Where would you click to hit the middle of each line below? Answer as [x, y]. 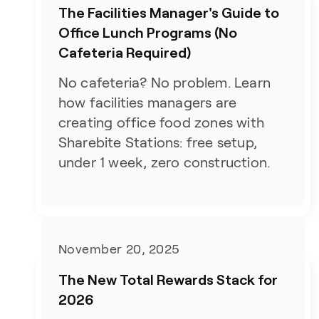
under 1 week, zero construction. [164, 162]
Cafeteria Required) [124, 52]
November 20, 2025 [119, 249]
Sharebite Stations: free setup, [157, 142]
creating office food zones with [161, 122]
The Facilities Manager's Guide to [168, 12]
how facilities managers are [147, 103]
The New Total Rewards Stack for [168, 279]
